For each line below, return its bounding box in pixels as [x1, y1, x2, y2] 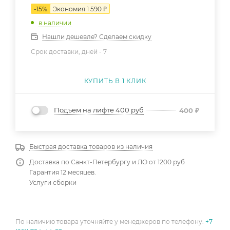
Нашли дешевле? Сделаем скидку [42, 32, 151, 41]
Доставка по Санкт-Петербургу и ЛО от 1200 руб [29, 158, 185, 166]
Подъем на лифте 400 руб [54, 106, 144, 114]
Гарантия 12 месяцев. [29, 168, 96, 177]
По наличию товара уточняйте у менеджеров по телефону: [15, 218, 205, 226]
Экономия [53, 5, 87, 13]
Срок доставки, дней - [31, 47, 103, 55]
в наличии [39, 18, 71, 27]
